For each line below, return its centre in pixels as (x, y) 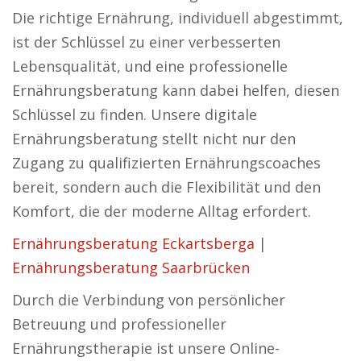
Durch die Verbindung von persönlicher (149, 300)
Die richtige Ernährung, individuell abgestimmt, (178, 18)
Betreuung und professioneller (119, 324)
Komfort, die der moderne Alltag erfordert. (162, 211)
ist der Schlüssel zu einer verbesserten (146, 42)
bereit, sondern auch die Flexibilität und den (166, 187)
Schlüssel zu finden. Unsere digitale (135, 114)
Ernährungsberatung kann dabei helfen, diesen (176, 90)
